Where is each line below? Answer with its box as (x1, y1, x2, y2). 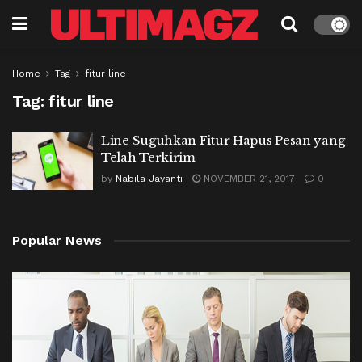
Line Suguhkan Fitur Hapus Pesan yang (101, 133, 345, 148)
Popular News (12, 232, 102, 248)
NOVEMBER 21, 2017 (200, 173, 295, 184)
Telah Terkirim (101, 149, 196, 165)
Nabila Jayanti (116, 173, 183, 184)
